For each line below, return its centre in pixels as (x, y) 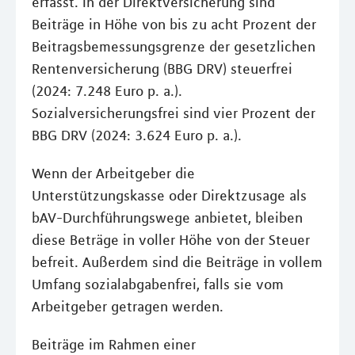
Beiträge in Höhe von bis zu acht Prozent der (174, 25)
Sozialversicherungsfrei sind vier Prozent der (174, 113)
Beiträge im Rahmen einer (114, 345)
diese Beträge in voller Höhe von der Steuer (171, 240)
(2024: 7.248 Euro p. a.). (107, 91)
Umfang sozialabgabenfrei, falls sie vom (158, 284)
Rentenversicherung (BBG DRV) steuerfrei (162, 69)
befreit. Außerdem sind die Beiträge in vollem (177, 262)
